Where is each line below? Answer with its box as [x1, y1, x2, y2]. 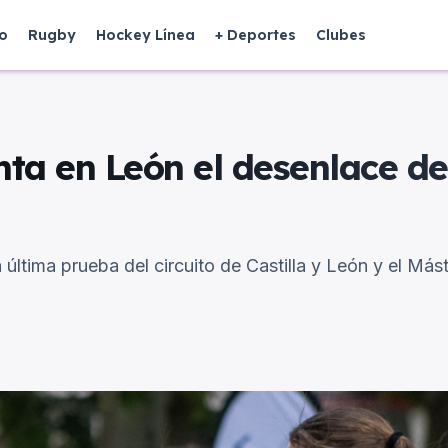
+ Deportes [215, 26, 296, 44]
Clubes [316, 26, 366, 44]
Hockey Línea [96, 26, 195, 44]
